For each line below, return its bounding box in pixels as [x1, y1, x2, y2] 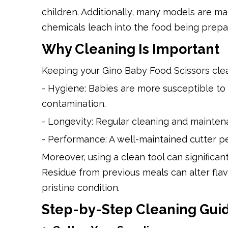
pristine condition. [42, 182, 120, 193]
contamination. [42, 98, 106, 109]
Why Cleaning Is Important [42, 41, 219, 57]
